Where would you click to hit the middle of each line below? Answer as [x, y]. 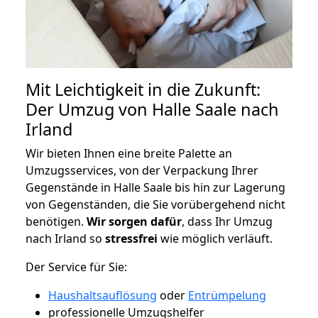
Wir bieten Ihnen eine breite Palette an [129, 154]
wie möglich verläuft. [215, 239]
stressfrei [131, 239]
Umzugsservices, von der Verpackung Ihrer [142, 171]
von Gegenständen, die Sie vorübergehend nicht [155, 205]
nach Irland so [65, 239]
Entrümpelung [227, 296]
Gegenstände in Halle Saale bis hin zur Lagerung [155, 188]
